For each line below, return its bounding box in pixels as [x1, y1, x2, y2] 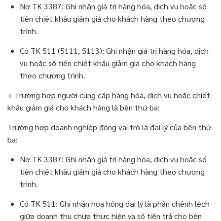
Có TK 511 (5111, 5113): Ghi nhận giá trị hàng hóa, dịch [20, 45, 209, 56]
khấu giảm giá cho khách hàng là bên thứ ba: [7, 102, 160, 113]
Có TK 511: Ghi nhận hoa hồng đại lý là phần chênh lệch [20, 198, 210, 209]
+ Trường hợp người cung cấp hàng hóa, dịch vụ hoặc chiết [7, 90, 210, 101]
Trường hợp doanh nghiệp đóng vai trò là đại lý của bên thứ [7, 122, 211, 133]
